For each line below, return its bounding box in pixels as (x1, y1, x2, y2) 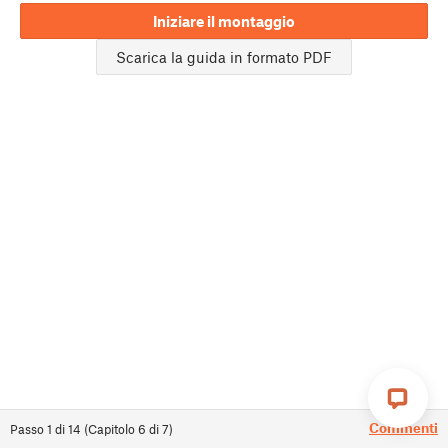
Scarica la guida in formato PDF (116, 48, 332, 67)
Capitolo (88, 421, 135, 437)
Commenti (369, 419, 438, 436)
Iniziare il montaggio (153, 12, 295, 31)
